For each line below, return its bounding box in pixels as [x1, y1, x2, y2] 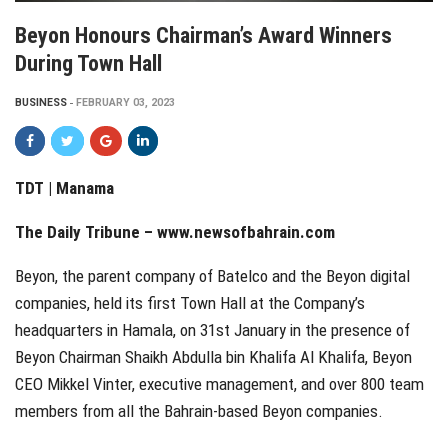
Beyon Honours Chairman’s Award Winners [15, 22, 392, 48]
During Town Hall [15, 50, 162, 76]
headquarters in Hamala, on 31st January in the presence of [15, 319, 410, 340]
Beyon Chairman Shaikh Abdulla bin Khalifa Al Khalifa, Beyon [15, 346, 412, 367]
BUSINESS [15, 95, 67, 109]
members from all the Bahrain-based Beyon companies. [15, 400, 383, 421]
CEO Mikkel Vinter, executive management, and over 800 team [15, 373, 424, 394]
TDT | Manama [15, 177, 266, 198]
